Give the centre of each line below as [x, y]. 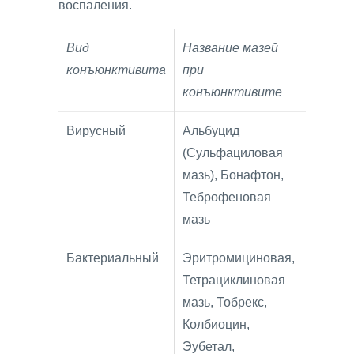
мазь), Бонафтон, [233, 175]
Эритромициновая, [239, 258]
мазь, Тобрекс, [225, 302]
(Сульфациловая [233, 153]
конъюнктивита [116, 70]
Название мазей [230, 47]
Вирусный [96, 130]
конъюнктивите [232, 92]
